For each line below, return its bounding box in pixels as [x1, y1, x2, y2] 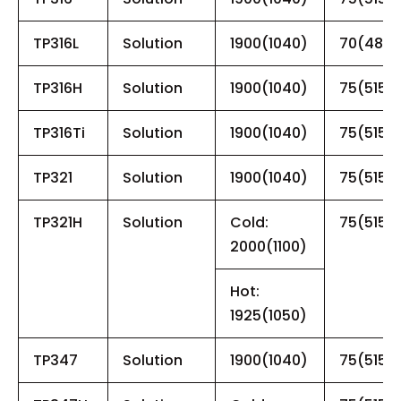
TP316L [33, 32, 79, 54]
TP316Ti [33, 122, 85, 143]
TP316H [33, 77, 82, 98]
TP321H [33, 211, 82, 233]
